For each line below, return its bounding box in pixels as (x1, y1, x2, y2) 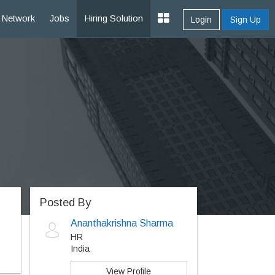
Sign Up (230, 15, 261, 25)
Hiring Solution (84, 13, 143, 23)
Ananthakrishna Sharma (70, 218, 173, 228)
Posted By (39, 196, 91, 209)
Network (1, 13, 35, 23)
